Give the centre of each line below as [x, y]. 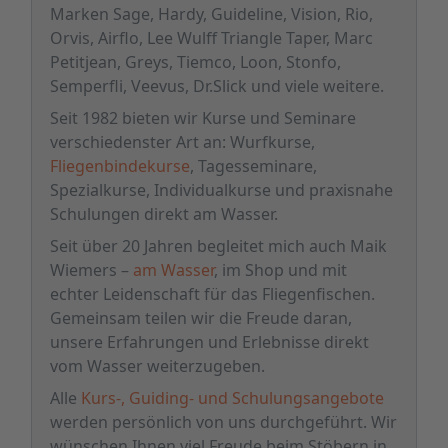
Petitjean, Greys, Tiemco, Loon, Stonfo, [195, 62]
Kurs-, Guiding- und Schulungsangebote [232, 398]
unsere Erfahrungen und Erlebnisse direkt [209, 342]
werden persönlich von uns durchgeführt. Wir [223, 422]
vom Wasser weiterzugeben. [157, 366]
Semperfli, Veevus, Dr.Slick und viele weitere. [217, 86]
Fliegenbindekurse [120, 166]
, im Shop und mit [280, 270]
